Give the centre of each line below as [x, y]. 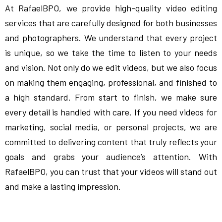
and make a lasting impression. [63, 186]
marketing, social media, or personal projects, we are [111, 127]
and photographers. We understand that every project [111, 38]
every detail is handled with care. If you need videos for [111, 112]
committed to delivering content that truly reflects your [111, 142]
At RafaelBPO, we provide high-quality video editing [111, 8]
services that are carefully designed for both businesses [111, 23]
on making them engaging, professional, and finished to [111, 82]
